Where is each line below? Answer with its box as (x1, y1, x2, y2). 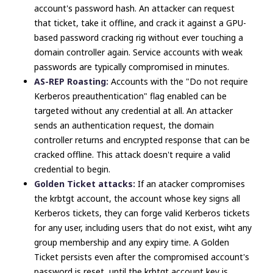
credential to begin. (34, 163, 110, 175)
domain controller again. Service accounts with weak (34, 46, 243, 58)
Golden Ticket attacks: (34, 178, 138, 190)
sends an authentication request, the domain (34, 119, 214, 131)
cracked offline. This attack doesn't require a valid (34, 149, 230, 160)
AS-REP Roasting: (34, 76, 111, 87)
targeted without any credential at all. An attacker (34, 105, 233, 116)
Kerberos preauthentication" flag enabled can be (34, 90, 227, 102)
